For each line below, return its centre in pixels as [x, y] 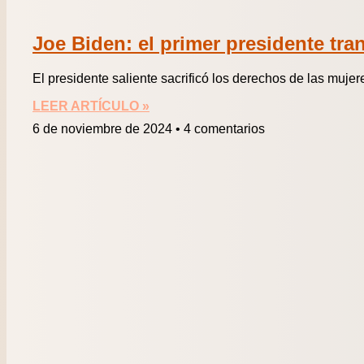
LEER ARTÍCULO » [91, 106]
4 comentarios [223, 129]
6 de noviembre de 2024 [104, 129]
